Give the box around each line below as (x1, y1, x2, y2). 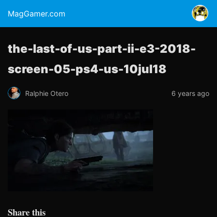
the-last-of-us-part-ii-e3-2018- (8, 42, 196, 56)
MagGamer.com (8, 9, 65, 18)
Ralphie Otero (25, 89, 68, 97)
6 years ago (171, 89, 209, 97)
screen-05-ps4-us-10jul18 (8, 62, 167, 76)
